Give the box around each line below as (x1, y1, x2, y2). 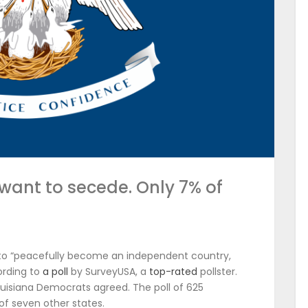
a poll (43, 265, 68, 279)
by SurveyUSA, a (68, 265, 149, 279)
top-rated (149, 265, 197, 279)
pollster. (197, 265, 237, 279)
